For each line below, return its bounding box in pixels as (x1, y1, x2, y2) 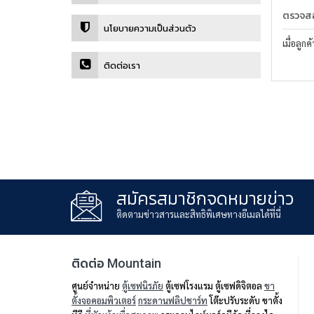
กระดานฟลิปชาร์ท (138, 294, 207, 307)
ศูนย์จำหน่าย (71, 280, 122, 292)
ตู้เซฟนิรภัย (122, 280, 163, 292)
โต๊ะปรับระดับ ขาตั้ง (207, 294, 282, 307)
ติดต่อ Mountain (71, 256, 161, 271)
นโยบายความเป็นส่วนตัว (104, 23, 196, 34)
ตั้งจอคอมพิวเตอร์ (71, 294, 136, 307)
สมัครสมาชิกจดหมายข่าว (116, 189, 294, 210)
